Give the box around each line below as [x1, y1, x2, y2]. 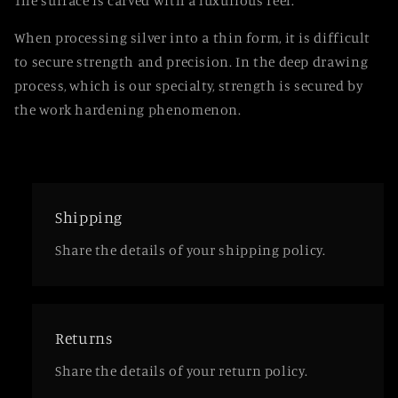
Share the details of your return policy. [55, 362, 308, 380]
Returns [55, 328, 113, 347]
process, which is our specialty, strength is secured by [13, 77, 363, 95]
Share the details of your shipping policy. [55, 242, 326, 259]
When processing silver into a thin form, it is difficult [13, 29, 371, 47]
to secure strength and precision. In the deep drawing [13, 53, 369, 71]
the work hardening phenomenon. [13, 101, 242, 119]
